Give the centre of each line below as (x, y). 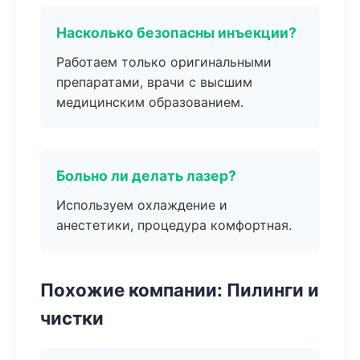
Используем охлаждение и (142, 205)
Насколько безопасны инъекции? (176, 33)
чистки (72, 318)
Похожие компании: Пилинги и (180, 290)
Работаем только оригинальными (164, 62)
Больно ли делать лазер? (146, 176)
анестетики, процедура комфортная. (174, 225)
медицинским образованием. (150, 102)
